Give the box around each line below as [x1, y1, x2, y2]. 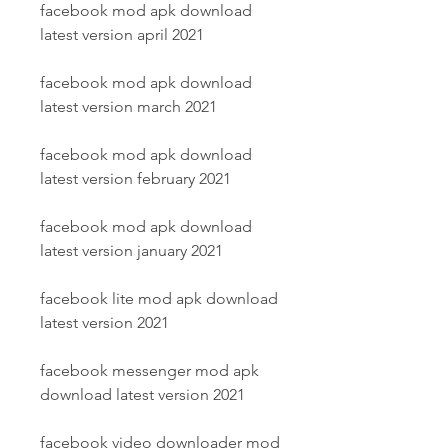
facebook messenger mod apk [40, 361, 259, 380]
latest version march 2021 [40, 97, 217, 116]
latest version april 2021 [40, 25, 204, 44]
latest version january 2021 [40, 241, 223, 260]
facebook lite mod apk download [40, 289, 278, 308]
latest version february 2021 [40, 169, 231, 188]
